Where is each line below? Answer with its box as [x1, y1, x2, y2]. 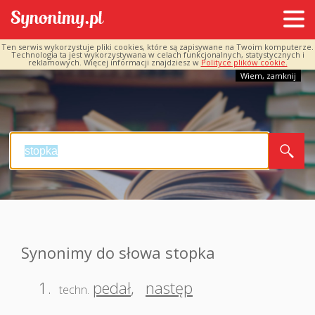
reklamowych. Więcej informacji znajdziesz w [27, 57, 201, 67]
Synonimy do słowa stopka [21, 242, 215, 263]
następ [146, 277, 193, 298]
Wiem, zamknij [240, 70, 296, 81]
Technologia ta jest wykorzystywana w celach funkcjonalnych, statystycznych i [11, 49, 304, 60]
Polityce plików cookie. [200, 57, 288, 67]
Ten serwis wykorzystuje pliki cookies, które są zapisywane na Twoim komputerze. [1, 41, 314, 52]
